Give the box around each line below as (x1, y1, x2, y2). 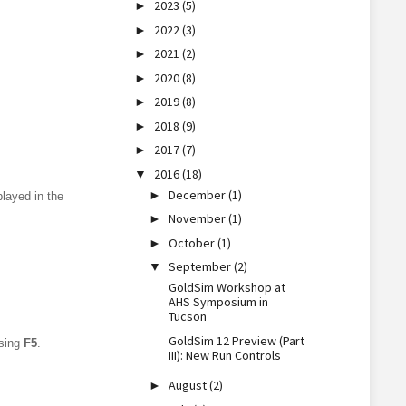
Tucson (169, 308, 208, 324)
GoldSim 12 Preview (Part (169, 332, 305, 349)
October (169, 234, 218, 251)
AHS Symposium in (169, 294, 269, 310)
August (169, 377, 210, 393)
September (169, 258, 235, 275)
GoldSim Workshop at (169, 279, 286, 295)
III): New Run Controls (169, 346, 282, 363)
